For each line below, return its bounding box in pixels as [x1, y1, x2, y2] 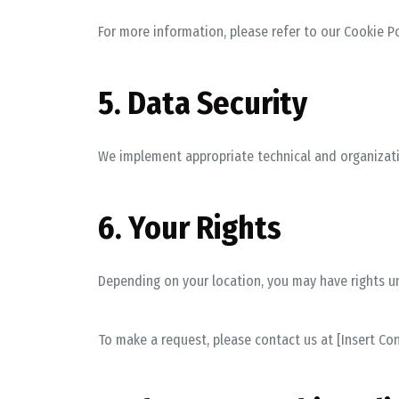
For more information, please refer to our [97, 23, 344, 40]
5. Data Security [97, 84, 307, 123]
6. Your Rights [97, 208, 281, 248]
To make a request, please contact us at [97, 331, 337, 348]
